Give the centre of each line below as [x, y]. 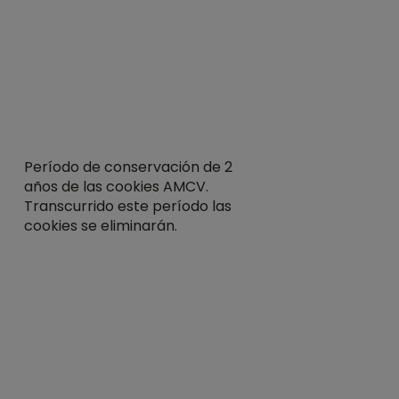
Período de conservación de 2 [128, 167]
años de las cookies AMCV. [116, 187]
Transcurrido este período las [128, 206]
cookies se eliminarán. [101, 226]
